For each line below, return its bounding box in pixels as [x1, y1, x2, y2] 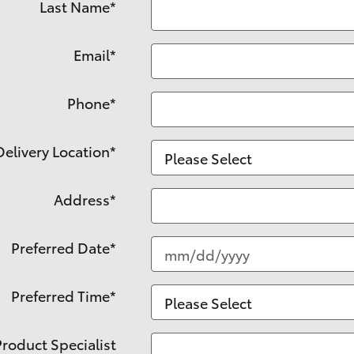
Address [53, 189, 110, 209]
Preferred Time [10, 285, 110, 305]
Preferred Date [10, 237, 110, 257]
